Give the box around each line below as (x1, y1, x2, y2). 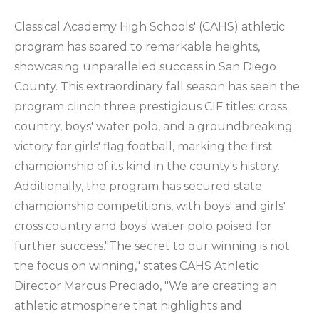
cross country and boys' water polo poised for (14, 219, 272, 233)
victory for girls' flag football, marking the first (14, 139, 273, 153)
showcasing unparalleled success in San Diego (14, 59, 276, 73)
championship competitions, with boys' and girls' (14, 199, 286, 213)
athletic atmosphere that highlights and (14, 298, 242, 313)
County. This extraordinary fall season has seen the (14, 79, 300, 93)
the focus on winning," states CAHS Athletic (14, 258, 259, 273)
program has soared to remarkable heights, (14, 39, 260, 53)
